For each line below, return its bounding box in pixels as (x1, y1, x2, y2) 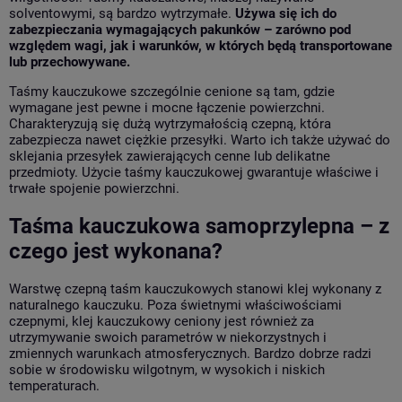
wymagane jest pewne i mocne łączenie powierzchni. (9, 100, 325, 117)
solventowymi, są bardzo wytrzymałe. (9, 5, 235, 22)
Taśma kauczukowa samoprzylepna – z (9, 214, 389, 240)
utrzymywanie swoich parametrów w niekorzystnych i (9, 328, 327, 345)
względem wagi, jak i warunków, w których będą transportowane (9, 38, 392, 55)
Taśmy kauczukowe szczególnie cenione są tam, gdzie (9, 83, 335, 100)
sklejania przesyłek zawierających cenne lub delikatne (9, 148, 330, 165)
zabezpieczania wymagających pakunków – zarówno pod (9, 22, 351, 39)
